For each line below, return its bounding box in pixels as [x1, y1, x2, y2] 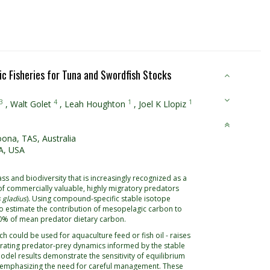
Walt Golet [10, 98, 51, 110]
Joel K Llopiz [139, 98, 186, 110]
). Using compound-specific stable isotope [27, 193, 171, 204]
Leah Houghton [64, 98, 125, 110]
